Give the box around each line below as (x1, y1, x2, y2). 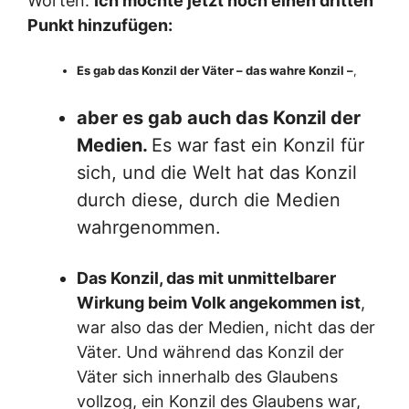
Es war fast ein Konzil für (152, 134, 364, 157)
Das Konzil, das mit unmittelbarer (77, 268, 336, 288)
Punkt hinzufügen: (27, 16, 173, 36)
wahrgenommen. (77, 216, 221, 239)
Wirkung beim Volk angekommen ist (77, 293, 361, 313)
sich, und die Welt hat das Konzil (77, 162, 357, 184)
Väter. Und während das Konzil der (77, 342, 344, 362)
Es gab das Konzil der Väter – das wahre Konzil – (77, 63, 353, 79)
